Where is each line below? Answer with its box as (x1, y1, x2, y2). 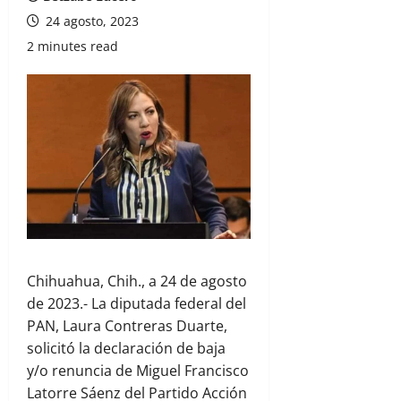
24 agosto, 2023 (42, 13, 139, 30)
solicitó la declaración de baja (27, 338, 226, 359)
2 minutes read (27, 38, 118, 55)
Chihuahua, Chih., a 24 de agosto (27, 271, 247, 292)
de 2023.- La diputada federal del (27, 294, 246, 314)
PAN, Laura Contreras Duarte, (27, 316, 227, 337)
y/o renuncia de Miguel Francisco (27, 361, 249, 381)
